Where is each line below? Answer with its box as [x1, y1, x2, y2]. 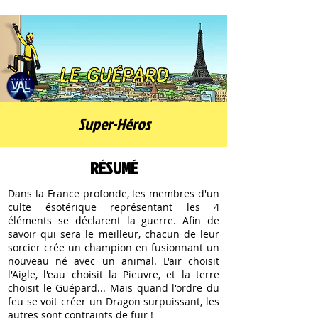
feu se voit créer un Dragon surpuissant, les [8, 295, 219, 308]
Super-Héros [77, 112, 150, 135]
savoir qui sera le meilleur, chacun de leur [8, 227, 219, 241]
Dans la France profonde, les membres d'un [8, 187, 219, 200]
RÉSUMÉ [90, 156, 138, 179]
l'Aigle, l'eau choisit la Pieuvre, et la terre [8, 268, 219, 281]
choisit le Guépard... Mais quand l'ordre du [8, 281, 219, 295]
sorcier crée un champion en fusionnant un [8, 241, 219, 254]
